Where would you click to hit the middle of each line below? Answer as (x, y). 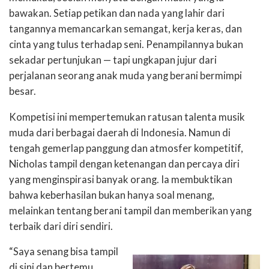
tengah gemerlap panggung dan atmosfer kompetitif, (126, 148)
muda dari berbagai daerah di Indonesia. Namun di (120, 132)
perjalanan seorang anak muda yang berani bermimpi (125, 76)
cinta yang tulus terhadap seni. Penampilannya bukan (126, 45)
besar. (23, 92)
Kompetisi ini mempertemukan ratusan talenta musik (127, 117)
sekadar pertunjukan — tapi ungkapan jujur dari (113, 60)
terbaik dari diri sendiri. (61, 226)
